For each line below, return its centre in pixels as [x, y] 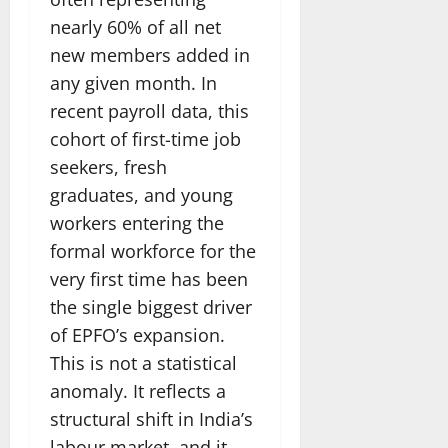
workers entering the [137, 222]
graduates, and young [141, 194]
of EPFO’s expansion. [137, 334]
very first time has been [149, 278]
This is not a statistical [143, 362]
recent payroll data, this [149, 110]
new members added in [150, 54]
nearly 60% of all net [135, 26]
